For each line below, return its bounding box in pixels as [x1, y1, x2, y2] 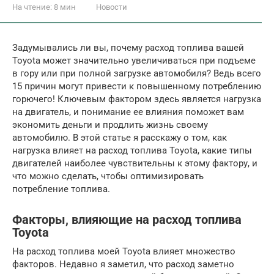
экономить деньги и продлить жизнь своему [12, 119, 208, 130]
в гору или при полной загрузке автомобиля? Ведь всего [12, 68, 261, 79]
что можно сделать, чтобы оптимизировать [12, 171, 204, 182]
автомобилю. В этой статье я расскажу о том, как [12, 132, 227, 143]
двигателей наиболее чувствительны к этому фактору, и [12, 158, 257, 169]
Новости [96, 2, 127, 12]
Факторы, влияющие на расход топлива [12, 213, 242, 228]
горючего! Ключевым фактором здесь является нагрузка [12, 94, 261, 105]
